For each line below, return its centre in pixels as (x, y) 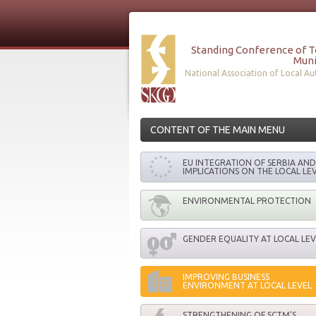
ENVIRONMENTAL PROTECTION (247, 201)
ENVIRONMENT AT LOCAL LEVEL (247, 285)
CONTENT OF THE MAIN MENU (217, 130)
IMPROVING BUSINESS (226, 277)
